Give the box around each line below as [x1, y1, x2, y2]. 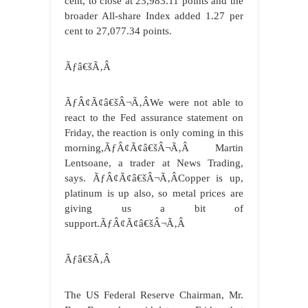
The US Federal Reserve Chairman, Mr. [65, 289, 243, 301]
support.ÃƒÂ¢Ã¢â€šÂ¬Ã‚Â [65, 218, 185, 230]
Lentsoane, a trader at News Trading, [65, 157, 243, 169]
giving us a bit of [65, 203, 243, 214]
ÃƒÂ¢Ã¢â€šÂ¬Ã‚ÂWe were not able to [65, 97, 243, 109]
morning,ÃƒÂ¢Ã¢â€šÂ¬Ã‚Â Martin [65, 142, 243, 154]
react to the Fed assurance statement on [65, 112, 243, 124]
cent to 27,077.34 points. [65, 25, 172, 37]
